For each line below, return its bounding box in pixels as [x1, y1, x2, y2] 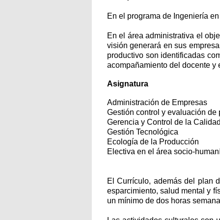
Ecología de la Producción [107, 137, 199, 146]
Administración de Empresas [107, 98, 207, 107]
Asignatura [107, 80, 148, 88]
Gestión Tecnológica [107, 128, 178, 136]
